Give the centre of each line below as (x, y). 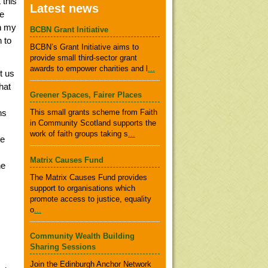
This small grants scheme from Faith (94, 112)
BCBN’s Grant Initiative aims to (84, 47)
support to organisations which (83, 188)
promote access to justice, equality (91, 199)
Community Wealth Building (82, 236)
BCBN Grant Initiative (69, 30)
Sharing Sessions (63, 247)
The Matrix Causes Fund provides (89, 177)
